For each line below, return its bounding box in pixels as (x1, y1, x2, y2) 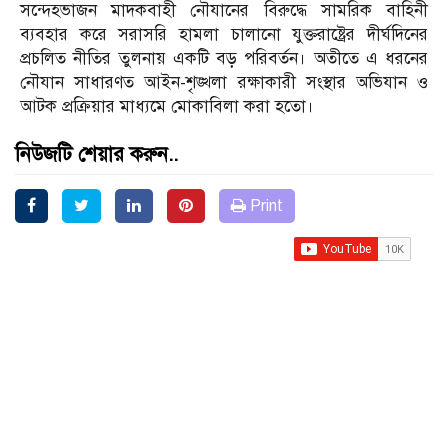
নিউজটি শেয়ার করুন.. (15, 142, 178, 168)
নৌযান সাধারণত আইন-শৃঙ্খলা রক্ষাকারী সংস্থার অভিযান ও (20, 72, 428, 94)
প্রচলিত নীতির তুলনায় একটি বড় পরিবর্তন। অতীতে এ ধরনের (20, 48, 428, 70)
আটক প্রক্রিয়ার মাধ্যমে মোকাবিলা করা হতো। (20, 96, 314, 118)
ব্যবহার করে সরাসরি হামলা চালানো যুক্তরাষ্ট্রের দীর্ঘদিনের (20, 24, 428, 46)
